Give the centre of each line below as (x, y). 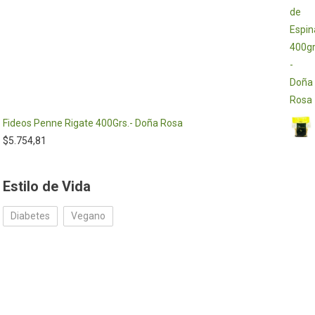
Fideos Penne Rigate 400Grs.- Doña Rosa (93, 123)
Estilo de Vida (47, 186)
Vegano (89, 216)
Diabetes (31, 216)
